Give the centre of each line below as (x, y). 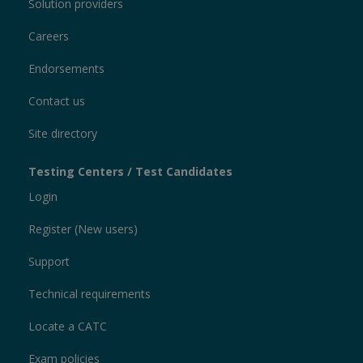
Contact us (57, 101)
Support (49, 262)
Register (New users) (83, 229)
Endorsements (66, 69)
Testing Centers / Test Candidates (130, 172)
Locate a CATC (68, 327)
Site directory (63, 134)
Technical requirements (90, 294)
